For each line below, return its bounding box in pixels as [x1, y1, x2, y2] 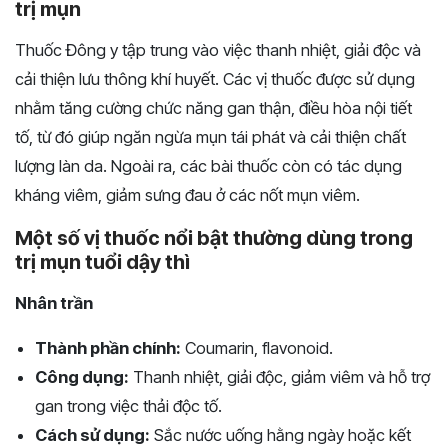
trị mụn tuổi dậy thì [15, 250, 190, 275]
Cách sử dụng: [35, 425, 150, 446]
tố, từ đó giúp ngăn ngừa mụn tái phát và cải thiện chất [15, 127, 406, 148]
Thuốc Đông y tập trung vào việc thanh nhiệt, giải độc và [15, 40, 421, 61]
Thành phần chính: [35, 338, 181, 359]
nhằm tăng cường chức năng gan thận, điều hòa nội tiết [15, 98, 412, 119]
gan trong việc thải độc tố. [35, 396, 222, 417]
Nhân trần [15, 293, 93, 314]
